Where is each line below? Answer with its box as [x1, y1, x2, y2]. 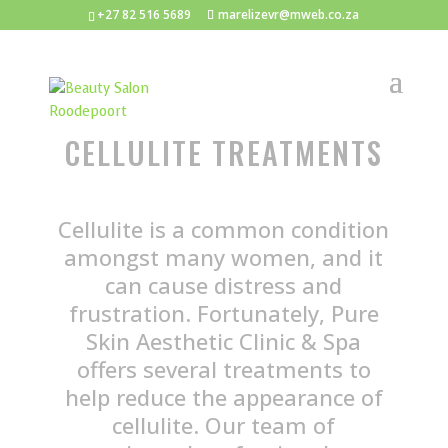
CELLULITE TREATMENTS [64, 130, 383, 175]
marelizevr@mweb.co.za [218, 6, 360, 23]
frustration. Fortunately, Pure [68, 298, 379, 328]
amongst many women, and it [64, 242, 384, 272]
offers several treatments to [76, 354, 371, 384]
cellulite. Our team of [112, 410, 336, 440]
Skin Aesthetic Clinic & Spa [86, 326, 362, 356]
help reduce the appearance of [64, 382, 383, 412]
